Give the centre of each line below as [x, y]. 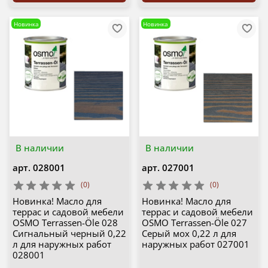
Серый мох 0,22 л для [189, 234]
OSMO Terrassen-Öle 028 [65, 223]
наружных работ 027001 [196, 244]
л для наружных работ [62, 244]
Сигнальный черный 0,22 [69, 234]
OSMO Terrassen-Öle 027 [194, 223]
